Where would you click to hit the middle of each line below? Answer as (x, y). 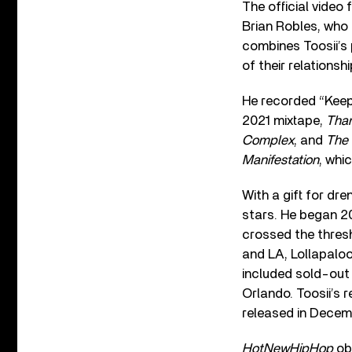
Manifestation (280, 159)
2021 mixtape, (284, 120)
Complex (268, 140)
